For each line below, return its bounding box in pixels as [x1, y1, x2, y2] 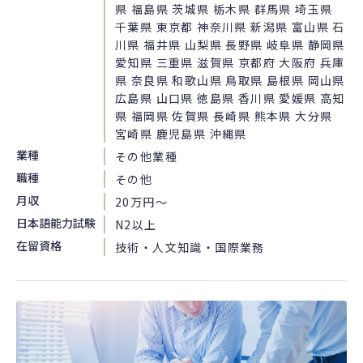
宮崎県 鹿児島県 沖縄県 [115, 125, 247, 142]
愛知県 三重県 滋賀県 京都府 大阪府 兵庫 [115, 53, 345, 70]
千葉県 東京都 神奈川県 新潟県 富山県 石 [115, 18, 345, 35]
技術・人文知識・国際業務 [115, 238, 265, 255]
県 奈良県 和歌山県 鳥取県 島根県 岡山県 [115, 71, 345, 88]
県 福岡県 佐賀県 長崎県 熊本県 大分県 [115, 107, 333, 124]
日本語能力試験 [16, 214, 96, 231]
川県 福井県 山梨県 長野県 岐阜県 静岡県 [115, 36, 345, 53]
